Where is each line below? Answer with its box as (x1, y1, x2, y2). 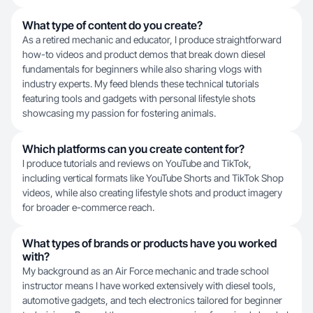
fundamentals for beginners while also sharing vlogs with (22, 63, 262, 75)
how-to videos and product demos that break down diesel (22, 48, 265, 60)
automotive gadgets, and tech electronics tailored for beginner (22, 294, 282, 306)
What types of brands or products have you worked (22, 236, 277, 250)
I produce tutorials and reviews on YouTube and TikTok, (22, 157, 252, 169)
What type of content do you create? (22, 18, 203, 32)
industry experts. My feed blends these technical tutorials (22, 78, 259, 89)
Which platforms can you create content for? (22, 142, 245, 156)
